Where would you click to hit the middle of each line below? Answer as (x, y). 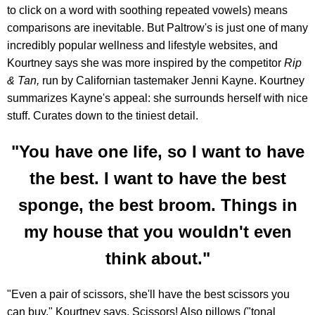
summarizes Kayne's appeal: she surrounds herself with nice (157, 98)
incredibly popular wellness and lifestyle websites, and (142, 45)
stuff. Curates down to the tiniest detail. (103, 115)
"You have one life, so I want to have (157, 151)
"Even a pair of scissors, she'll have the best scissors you (148, 295)
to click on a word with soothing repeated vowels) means (147, 10)
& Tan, (25, 80)
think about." (157, 258)
